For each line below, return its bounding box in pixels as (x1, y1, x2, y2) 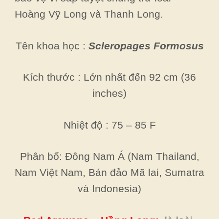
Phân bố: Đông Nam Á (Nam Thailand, (20, 151, 199, 162)
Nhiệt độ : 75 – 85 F (63, 119, 156, 131)
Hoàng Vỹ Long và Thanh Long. (15, 8, 163, 20)
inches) (92, 88, 127, 99)
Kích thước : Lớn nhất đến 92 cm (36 (23, 71, 196, 83)
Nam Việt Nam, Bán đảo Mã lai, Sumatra (15, 167, 204, 178)
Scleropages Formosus (88, 40, 204, 51)
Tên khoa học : (15, 40, 88, 51)
